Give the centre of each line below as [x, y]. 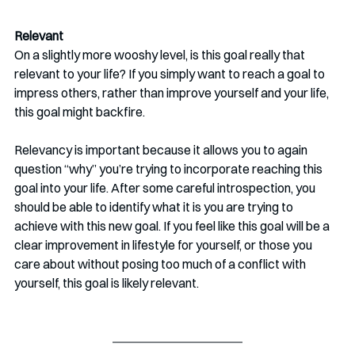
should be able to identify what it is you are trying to [155, 207]
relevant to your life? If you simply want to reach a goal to [171, 74]
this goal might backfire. [80, 112]
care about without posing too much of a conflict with [161, 264]
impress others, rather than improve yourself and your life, [173, 93]
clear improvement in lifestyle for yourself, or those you [164, 245]
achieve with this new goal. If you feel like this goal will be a [173, 226]
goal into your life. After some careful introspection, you [166, 188]
